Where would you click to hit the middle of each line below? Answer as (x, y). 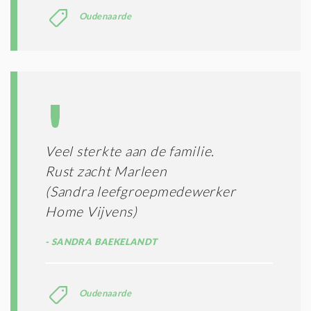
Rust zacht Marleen (106, 171)
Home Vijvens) (91, 211)
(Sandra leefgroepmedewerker (141, 191)
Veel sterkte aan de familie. (130, 151)
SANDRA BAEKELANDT (103, 241)
